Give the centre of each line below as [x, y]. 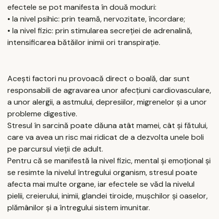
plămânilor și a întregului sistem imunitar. [79, 207]
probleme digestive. [42, 113]
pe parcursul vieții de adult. [55, 149]
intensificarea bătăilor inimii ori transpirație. [84, 42]
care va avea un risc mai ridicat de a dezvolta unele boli [106, 137]
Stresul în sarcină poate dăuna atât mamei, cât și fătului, [108, 125]
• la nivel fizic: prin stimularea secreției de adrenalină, [100, 30]
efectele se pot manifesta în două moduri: [82, 7]
